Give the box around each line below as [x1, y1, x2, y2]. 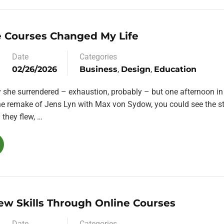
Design [121, 64, 150, 74]
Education [154, 64, 196, 74]
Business [79, 64, 117, 74]
